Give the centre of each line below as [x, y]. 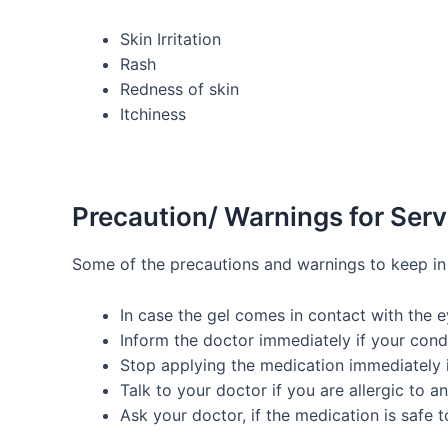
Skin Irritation [170, 38]
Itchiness [153, 113]
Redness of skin [179, 88]
